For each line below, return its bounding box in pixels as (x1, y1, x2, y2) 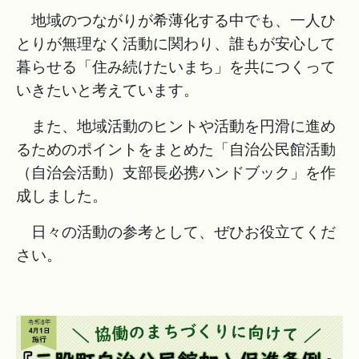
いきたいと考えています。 (16, 81, 199, 99)
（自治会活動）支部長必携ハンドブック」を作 (16, 163, 336, 182)
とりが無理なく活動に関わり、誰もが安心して (16, 34, 336, 53)
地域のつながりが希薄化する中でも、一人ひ (16, 11, 336, 30)
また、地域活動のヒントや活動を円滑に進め (16, 117, 336, 135)
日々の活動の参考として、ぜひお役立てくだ (16, 223, 336, 241)
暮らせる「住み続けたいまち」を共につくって (16, 58, 336, 76)
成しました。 (16, 187, 107, 205)
